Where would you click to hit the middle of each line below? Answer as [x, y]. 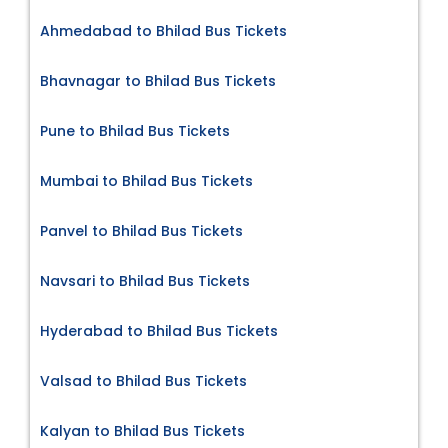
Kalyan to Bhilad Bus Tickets [142, 430]
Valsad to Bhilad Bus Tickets [143, 380]
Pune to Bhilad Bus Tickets [135, 130]
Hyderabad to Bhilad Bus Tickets [159, 330]
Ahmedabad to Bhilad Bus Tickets [163, 30]
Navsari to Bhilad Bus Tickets [145, 280]
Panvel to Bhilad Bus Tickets [141, 230]
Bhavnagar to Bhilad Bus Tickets [158, 80]
